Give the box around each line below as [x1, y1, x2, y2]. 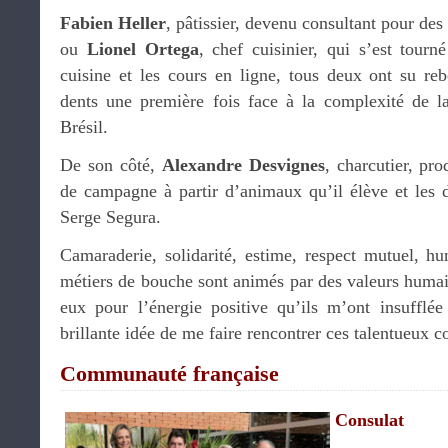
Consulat [335, 410, 404, 430]
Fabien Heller [60, 13, 166, 33]
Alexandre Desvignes [161, 155, 325, 175]
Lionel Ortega [86, 39, 199, 59]
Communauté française [60, 361, 279, 386]
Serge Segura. [60, 207, 161, 227]
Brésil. [60, 117, 108, 137]
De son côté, [60, 155, 162, 175]
